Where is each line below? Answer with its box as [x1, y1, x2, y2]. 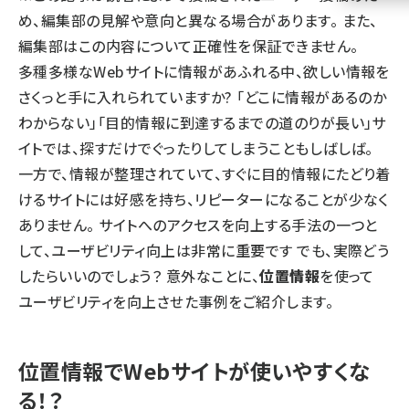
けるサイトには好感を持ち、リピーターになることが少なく [18, 188, 389, 210]
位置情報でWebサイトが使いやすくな [18, 355, 371, 386]
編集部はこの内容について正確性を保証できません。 [18, 35, 359, 57]
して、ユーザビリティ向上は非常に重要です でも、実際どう [18, 239, 390, 261]
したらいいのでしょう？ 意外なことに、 [18, 265, 260, 287]
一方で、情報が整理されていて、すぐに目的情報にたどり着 [18, 163, 391, 184]
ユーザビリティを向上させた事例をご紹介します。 [18, 290, 334, 312]
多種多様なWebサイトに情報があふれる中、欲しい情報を [18, 60, 390, 82]
